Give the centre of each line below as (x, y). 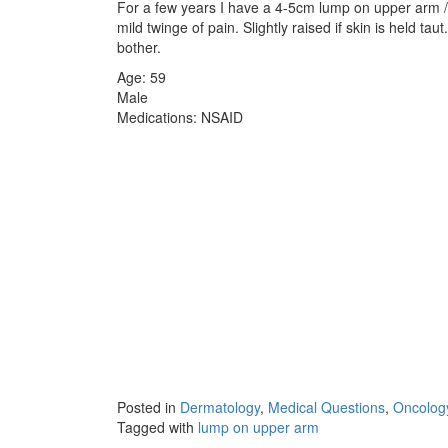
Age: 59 (141, 76)
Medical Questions (326, 406)
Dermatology (220, 406)
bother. (139, 46)
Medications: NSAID (180, 116)
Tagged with (157, 426)
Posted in (148, 406)
